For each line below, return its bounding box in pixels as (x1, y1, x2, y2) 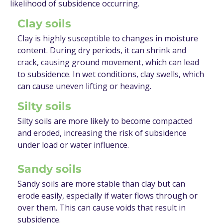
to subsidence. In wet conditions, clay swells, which (17, 69, 204, 80)
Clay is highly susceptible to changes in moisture (17, 33, 198, 44)
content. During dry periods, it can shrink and (17, 45, 186, 56)
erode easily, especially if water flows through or (17, 190, 198, 202)
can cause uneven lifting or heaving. (17, 81, 151, 92)
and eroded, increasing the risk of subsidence (17, 127, 187, 139)
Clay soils (17, 17, 71, 31)
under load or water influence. (17, 139, 129, 151)
